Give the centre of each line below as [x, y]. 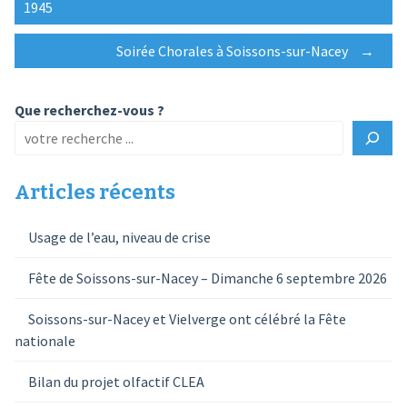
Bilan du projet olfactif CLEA [116, 382]
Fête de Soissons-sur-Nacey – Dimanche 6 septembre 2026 [207, 278]
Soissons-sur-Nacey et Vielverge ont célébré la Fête [187, 319]
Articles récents [94, 192]
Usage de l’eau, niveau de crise [119, 237]
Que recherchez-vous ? [89, 110]
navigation [106, 49]
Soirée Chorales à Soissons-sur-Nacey [234, 51]
